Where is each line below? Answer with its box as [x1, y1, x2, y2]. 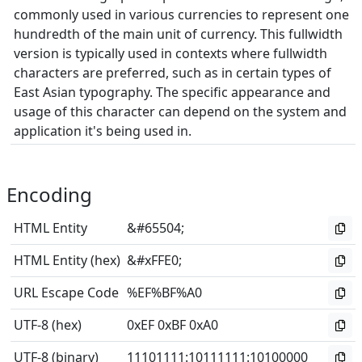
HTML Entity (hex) [14, 251, 120, 269]
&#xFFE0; [127, 251, 182, 269]
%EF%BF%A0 [127, 284, 202, 301]
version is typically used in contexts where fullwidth [14, 44, 327, 62]
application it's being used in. [14, 122, 192, 140]
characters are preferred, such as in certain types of [14, 64, 331, 82]
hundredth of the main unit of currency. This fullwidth [14, 25, 343, 43]
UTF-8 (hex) [14, 316, 82, 334]
